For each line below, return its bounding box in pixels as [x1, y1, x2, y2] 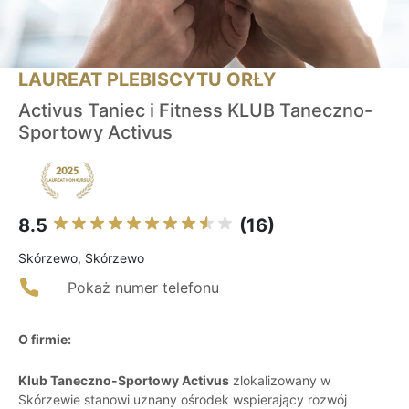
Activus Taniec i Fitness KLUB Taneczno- [18, 100, 372, 122]
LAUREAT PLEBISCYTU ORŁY [18, 68, 276, 91]
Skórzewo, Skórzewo [18, 250, 144, 267]
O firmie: [18, 331, 71, 348]
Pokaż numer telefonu [68, 278, 219, 298]
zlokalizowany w [229, 372, 330, 389]
